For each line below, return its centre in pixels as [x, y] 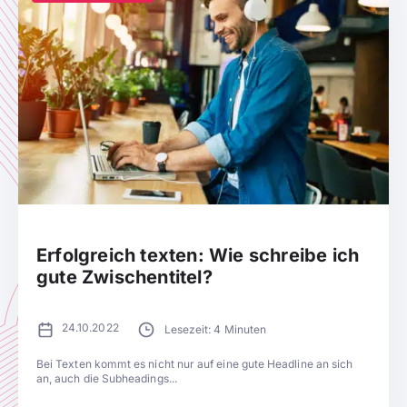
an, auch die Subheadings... [107, 378]
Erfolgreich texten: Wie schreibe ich [198, 255]
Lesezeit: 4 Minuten [215, 329]
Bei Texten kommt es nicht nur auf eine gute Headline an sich [195, 364]
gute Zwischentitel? [124, 277]
